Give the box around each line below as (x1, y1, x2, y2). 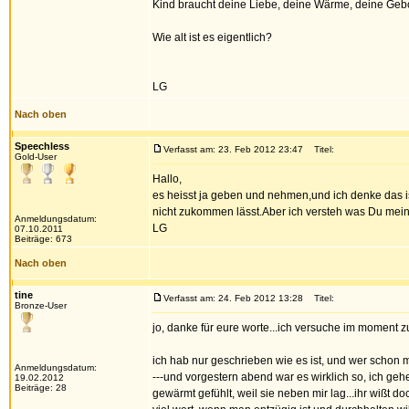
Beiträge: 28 (15, 383, 67, 393)
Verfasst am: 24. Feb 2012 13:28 (163, 293, 303, 303)
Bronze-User (15, 300, 67, 310)
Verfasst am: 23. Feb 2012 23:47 (163, 144, 303, 154)
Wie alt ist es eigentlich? (152, 31, 272, 44)
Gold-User (15, 152, 57, 162)
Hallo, (152, 173, 182, 185)
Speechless (15, 141, 69, 152)
